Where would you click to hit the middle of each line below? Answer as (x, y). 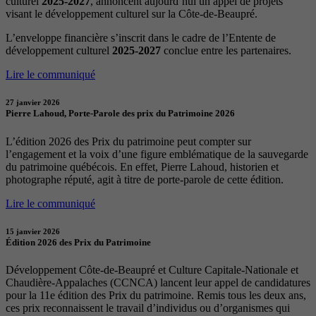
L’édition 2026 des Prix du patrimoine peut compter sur (128, 141)
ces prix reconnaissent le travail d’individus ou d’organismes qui (148, 308)
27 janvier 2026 (33, 103)
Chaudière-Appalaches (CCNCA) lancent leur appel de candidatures (158, 282)
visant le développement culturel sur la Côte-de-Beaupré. (132, 14)
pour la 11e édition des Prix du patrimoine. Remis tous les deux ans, (156, 295)
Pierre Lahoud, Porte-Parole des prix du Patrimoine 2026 (120, 114)
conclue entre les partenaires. (226, 51)
